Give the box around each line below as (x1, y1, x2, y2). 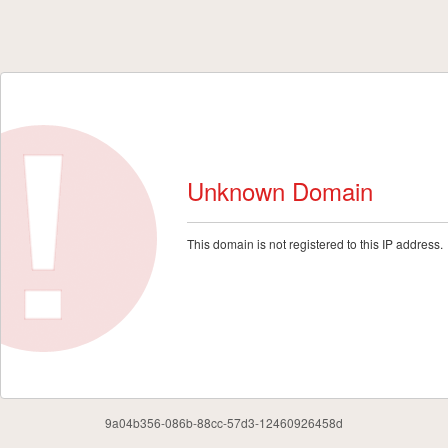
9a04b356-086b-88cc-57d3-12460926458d (105, 414, 343, 431)
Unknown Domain (187, 173, 373, 208)
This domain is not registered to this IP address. (187, 235, 443, 252)
